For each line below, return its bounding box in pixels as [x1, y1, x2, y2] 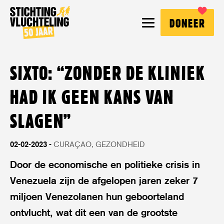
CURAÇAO [53, 140, 91, 149]
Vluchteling [70, 24, 111, 36]
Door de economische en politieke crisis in [10, 158, 200, 170]
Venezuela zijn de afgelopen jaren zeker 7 [10, 174, 198, 186]
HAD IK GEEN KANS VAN [10, 85, 173, 108]
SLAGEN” [10, 109, 71, 132]
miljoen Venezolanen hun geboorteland [10, 190, 184, 202]
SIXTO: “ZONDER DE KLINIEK [10, 61, 205, 84]
